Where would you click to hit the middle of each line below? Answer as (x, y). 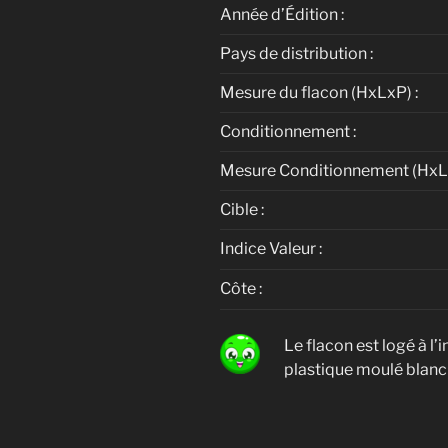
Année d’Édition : (282, 15)
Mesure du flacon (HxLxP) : (319, 93)
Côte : (241, 289)
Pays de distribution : (296, 54)
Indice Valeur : (271, 249)
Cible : (242, 210)
